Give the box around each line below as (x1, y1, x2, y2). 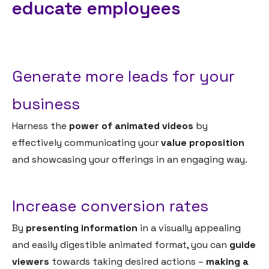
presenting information (26, 221, 138, 234)
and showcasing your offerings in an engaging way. (12, 153, 247, 166)
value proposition (161, 136, 244, 149)
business (12, 93, 80, 114)
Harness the (12, 119, 69, 132)
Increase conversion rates (12, 195, 208, 216)
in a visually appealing (138, 221, 241, 234)
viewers (12, 255, 49, 268)
